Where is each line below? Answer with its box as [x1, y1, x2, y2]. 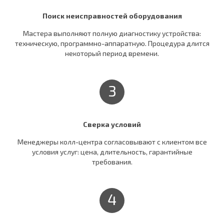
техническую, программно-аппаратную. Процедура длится [14, 38, 209, 47]
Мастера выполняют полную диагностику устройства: [23, 28, 201, 37]
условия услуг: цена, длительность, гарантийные [31, 147, 192, 156]
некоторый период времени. [65, 48, 159, 57]
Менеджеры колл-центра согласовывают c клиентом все [17, 137, 207, 146]
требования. [91, 157, 132, 166]
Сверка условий [83, 120, 141, 129]
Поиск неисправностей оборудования [42, 11, 182, 20]
